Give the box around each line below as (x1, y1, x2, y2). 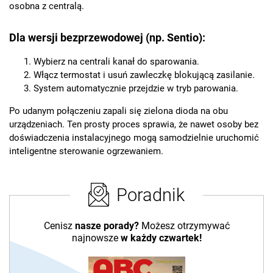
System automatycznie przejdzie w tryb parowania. (34, 83, 238, 94)
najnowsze (71, 232, 121, 244)
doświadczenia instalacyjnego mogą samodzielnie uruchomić (9, 132, 259, 144)
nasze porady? (74, 220, 139, 232)
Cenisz (43, 220, 75, 232)
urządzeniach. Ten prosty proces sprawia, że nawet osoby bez (9, 119, 258, 130)
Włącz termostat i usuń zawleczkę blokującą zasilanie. (34, 69, 255, 81)
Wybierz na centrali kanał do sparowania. (34, 56, 199, 68)
